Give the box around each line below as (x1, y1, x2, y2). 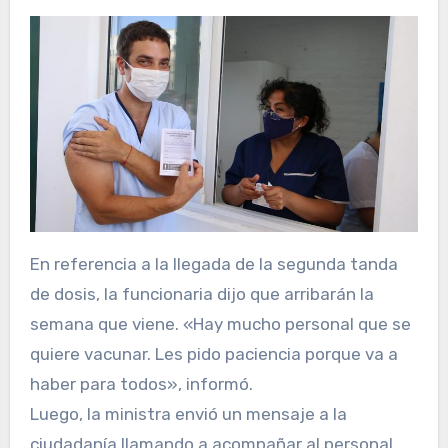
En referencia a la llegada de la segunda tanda (29, 253, 398, 274)
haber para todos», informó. (29, 373, 253, 394)
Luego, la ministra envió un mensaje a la (29, 403, 347, 424)
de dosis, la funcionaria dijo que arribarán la (29, 283, 374, 304)
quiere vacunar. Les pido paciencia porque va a (29, 343, 398, 364)
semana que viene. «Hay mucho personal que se (29, 313, 411, 334)
